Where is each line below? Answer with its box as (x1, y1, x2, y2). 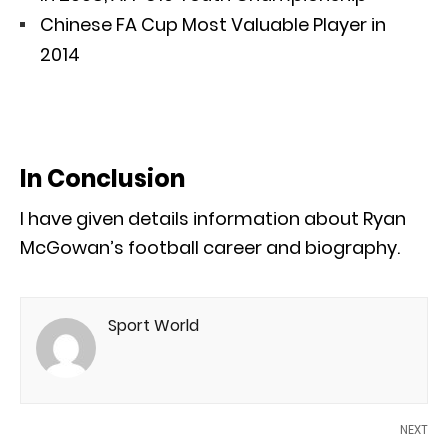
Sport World (108, 313, 199, 337)
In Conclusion (20, 161, 185, 195)
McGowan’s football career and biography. (20, 234, 400, 260)
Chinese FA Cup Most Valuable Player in (40, 11, 386, 37)
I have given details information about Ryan (20, 205, 406, 231)
